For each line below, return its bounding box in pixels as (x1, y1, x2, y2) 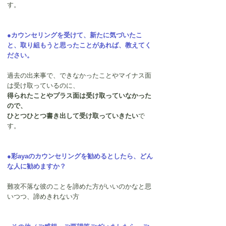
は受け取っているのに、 (7, 82, 79, 90)
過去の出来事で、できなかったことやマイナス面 (7, 72, 151, 80)
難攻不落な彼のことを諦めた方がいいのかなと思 (7, 183, 151, 191)
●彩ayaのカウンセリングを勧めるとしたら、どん (7, 152, 153, 160)
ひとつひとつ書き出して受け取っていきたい (7, 112, 138, 120)
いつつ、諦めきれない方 (7, 193, 79, 201)
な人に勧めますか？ (7, 162, 66, 171)
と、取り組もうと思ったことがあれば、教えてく (7, 41, 151, 49)
